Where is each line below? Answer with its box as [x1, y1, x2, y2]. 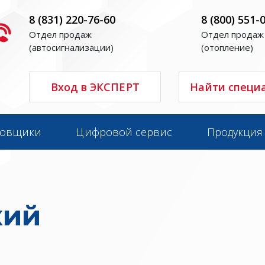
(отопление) [201, 41, 253, 53]
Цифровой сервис [76, 125, 173, 139]
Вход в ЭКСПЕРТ [50, 80, 140, 94]
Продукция [206, 125, 263, 139]
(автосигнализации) [29, 41, 114, 53]
